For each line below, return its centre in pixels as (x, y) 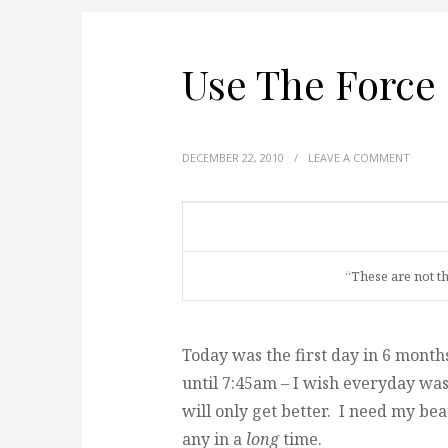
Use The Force (309, 83)
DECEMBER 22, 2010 (233, 157)
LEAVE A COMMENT (359, 157)
